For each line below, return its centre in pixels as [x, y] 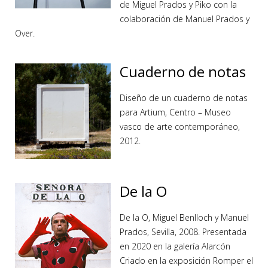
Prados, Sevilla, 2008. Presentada [183, 232]
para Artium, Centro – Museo [175, 112]
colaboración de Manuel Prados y [185, 19]
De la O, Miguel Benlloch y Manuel [184, 217]
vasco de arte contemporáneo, [180, 127]
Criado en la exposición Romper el [186, 261]
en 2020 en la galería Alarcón [175, 246]
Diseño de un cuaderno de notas [184, 98]
